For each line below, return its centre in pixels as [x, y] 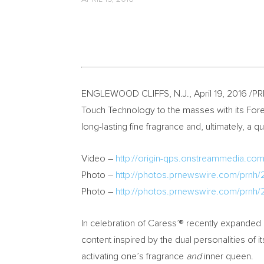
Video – [98, 159]
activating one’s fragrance [134, 256]
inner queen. [227, 256]
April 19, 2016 [220, 94]
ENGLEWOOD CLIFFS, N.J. [135, 94]
